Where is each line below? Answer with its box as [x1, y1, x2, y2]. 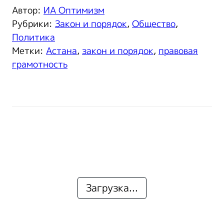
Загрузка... [86, 180, 138, 195]
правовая [158, 44, 198, 57]
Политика [12, 30, 55, 44]
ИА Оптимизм [43, 3, 104, 17]
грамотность [12, 57, 67, 71]
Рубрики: [12, 17, 55, 30]
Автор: [12, 3, 43, 17]
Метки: [12, 44, 46, 57]
